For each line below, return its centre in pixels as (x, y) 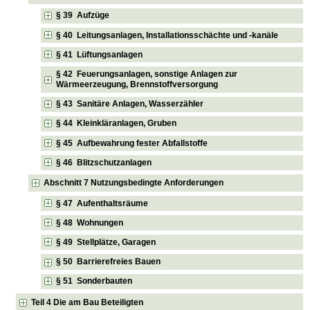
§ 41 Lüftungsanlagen (100, 54)
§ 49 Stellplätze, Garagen (106, 242)
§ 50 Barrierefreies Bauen (109, 262)
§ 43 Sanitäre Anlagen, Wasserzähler (130, 104)
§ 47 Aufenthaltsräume (102, 203)
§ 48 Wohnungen (90, 222)
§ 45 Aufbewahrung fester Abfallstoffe (132, 143)
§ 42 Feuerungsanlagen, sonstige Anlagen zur (147, 74)
